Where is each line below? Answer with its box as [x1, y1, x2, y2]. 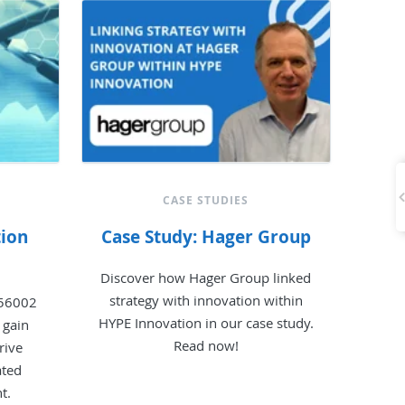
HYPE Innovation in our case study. [98, 313, 314, 332]
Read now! [173, 335, 239, 354]
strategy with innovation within [108, 290, 303, 309]
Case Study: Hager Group [100, 224, 311, 249]
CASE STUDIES [163, 192, 250, 208]
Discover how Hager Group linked [100, 268, 312, 287]
